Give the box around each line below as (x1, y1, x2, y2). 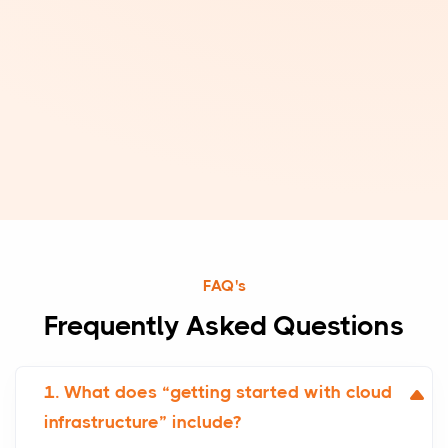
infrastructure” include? (44, 412, 241, 433)
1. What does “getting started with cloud (44, 382, 392, 403)
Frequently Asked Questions (43, 309, 405, 343)
